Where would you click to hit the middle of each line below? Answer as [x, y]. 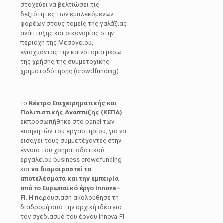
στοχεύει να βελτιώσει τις [60, 5]
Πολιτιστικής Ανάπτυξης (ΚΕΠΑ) [71, 112]
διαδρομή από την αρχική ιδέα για [71, 207]
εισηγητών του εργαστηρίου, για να [73, 131]
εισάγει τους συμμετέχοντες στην [71, 141]
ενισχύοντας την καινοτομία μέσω [71, 52]
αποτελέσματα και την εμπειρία [70, 179]
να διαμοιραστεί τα [61, 169]
